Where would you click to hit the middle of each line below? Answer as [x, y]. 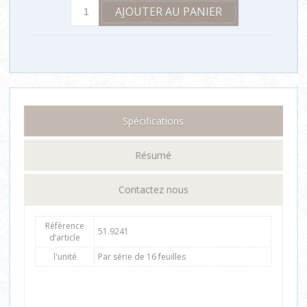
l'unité [65, 256]
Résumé [153, 155]
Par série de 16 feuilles [142, 256]
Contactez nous [153, 189]
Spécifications [153, 121]
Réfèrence [65, 225]
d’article [65, 237]
